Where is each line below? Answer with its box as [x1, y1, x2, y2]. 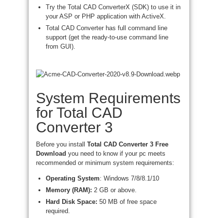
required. [46, 207, 70, 215]
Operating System [46, 175, 100, 182]
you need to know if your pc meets [66, 150, 165, 157]
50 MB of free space [97, 198, 157, 205]
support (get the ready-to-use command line [46, 34, 168, 41]
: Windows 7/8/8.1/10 [100, 175, 159, 182]
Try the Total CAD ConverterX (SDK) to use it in [46, 3, 181, 11]
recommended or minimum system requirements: [36, 159, 174, 166]
